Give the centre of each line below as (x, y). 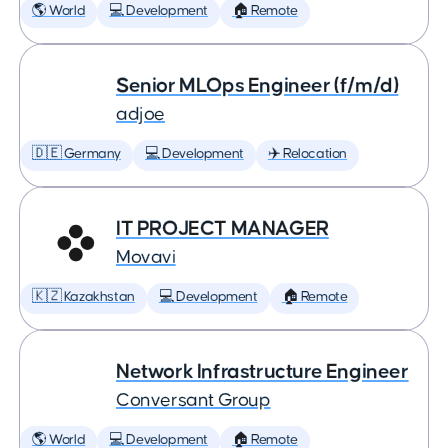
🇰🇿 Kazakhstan (83, 297)
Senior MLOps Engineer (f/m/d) (257, 85)
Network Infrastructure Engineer (262, 371)
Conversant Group (193, 400)
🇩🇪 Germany (76, 154)
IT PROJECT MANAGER (222, 228)
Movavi (146, 257)
